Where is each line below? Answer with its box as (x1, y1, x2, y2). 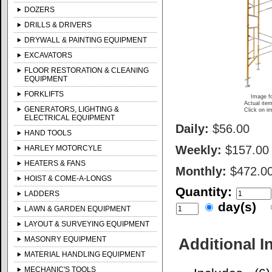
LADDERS (24, 189, 60, 198)
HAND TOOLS (24, 129, 72, 137)
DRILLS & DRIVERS (24, 21, 92, 29)
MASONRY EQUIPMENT (24, 235, 107, 243)
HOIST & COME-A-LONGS (24, 174, 112, 183)
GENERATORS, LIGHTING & (24, 105, 120, 114)
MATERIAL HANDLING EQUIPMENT (24, 250, 146, 259)
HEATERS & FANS (24, 159, 86, 168)
